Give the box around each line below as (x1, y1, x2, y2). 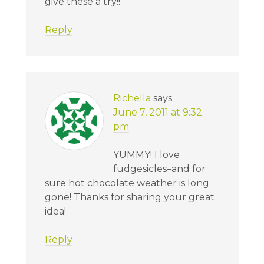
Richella (113, 93, 151, 104)
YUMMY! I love (113, 149, 180, 161)
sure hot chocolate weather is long (45, 177, 210, 189)
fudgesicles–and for (113, 163, 206, 175)
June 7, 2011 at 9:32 (113, 107, 203, 118)
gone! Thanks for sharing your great (45, 192, 215, 203)
